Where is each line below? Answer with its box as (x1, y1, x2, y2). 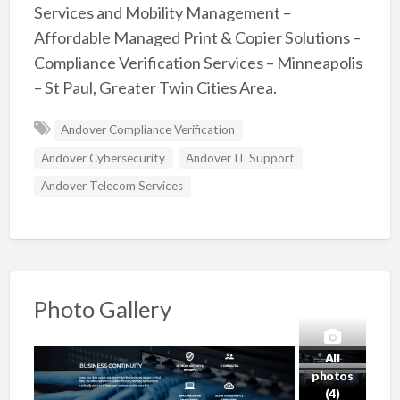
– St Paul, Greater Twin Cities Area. (33, 78, 277, 98)
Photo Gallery (33, 296, 171, 323)
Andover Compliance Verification (61, 122, 236, 137)
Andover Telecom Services (41, 179, 184, 194)
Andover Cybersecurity (41, 150, 166, 165)
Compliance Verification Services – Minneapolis (33, 53, 362, 73)
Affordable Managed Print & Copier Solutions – (33, 28, 361, 48)
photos (312, 368, 354, 383)
